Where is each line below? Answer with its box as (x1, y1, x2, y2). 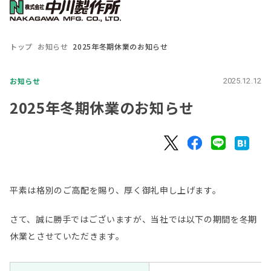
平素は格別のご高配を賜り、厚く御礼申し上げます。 (10, 184, 221, 197)
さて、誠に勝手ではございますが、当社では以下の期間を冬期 (10, 213, 257, 226)
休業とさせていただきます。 (10, 230, 125, 243)
